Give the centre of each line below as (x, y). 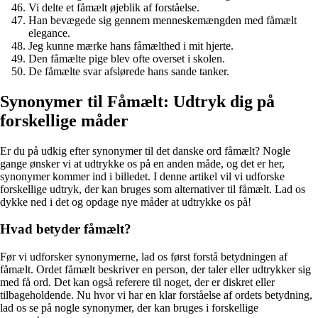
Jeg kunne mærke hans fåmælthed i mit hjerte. (131, 45)
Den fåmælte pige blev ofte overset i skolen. (127, 58)
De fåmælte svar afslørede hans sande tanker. (129, 71)
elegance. (49, 33)
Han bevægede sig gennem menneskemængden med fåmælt (163, 20)
